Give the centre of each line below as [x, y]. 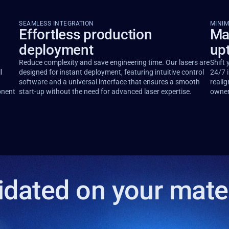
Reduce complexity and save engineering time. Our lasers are [114, 62]
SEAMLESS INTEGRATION [56, 24]
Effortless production [86, 35]
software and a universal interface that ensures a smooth [110, 82]
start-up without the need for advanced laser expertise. [106, 91]
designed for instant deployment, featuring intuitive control [112, 72]
